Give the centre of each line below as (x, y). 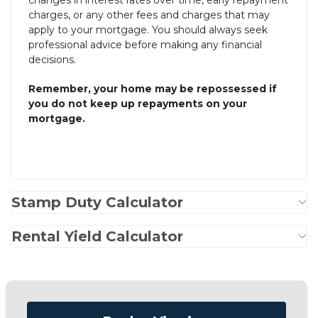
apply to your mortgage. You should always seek (148, 30)
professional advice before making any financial (145, 45)
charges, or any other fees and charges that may (149, 15)
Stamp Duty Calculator (97, 203)
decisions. (52, 60)
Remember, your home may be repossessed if (153, 89)
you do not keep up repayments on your (138, 104)
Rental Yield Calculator (97, 237)
